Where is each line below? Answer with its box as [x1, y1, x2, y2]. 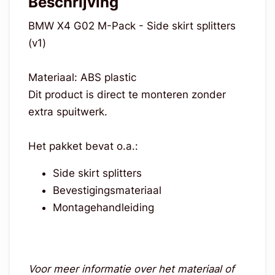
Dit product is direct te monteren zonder [28, 88, 226, 101]
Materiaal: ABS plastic [28, 71, 139, 84]
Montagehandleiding [52, 201, 154, 214]
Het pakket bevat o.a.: [28, 140, 138, 153]
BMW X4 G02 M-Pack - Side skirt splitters [28, 20, 236, 33]
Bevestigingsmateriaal [52, 184, 161, 197]
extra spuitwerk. [28, 106, 110, 118]
